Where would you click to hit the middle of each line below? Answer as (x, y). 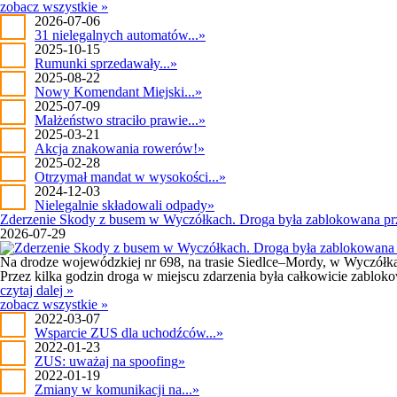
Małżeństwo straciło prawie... (117, 120)
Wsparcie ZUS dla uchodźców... (125, 333)
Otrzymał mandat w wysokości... (127, 177)
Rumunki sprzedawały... (102, 63)
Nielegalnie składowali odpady (121, 205)
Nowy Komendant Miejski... (115, 92)
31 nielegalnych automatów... (117, 35)
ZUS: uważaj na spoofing (106, 361)
